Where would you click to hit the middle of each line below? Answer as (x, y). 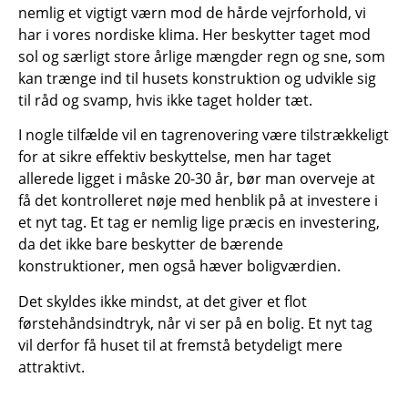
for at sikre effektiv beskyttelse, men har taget (175, 157)
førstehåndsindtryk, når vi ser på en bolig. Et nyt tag (195, 323)
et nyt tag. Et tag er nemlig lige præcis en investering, (199, 223)
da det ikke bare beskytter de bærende (151, 245)
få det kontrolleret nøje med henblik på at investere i (198, 201)
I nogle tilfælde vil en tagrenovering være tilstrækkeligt (204, 135)
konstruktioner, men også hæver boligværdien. (179, 266)
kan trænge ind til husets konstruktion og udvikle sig (197, 78)
